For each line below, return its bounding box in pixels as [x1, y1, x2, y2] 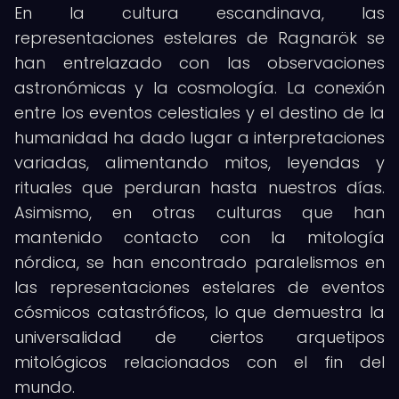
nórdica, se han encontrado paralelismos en [14, 251, 385, 273]
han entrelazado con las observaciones [14, 52, 385, 74]
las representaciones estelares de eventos [14, 276, 385, 298]
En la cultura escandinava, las [14, 2, 385, 24]
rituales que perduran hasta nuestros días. [14, 176, 385, 199]
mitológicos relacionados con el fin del [14, 351, 385, 373]
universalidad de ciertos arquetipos [14, 326, 385, 348]
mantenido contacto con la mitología [14, 226, 385, 248]
